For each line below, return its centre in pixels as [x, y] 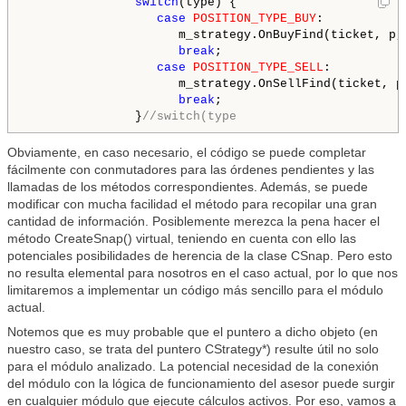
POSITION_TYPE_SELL [258, 68]
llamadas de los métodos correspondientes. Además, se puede [188, 187]
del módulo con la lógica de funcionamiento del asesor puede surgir [201, 383]
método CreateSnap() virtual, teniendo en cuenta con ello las [182, 238]
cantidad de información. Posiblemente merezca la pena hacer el [193, 221]
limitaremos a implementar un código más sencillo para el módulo [195, 290]
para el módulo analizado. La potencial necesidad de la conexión [193, 366]
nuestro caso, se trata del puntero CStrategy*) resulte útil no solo [193, 349]
